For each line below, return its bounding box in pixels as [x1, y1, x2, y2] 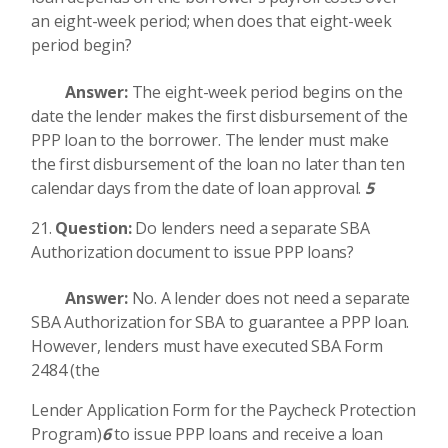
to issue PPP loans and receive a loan [110, 423, 383, 445]
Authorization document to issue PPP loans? [31, 240, 354, 263]
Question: [55, 216, 136, 239]
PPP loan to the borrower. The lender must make [31, 128, 390, 151]
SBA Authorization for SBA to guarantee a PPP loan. [31, 311, 410, 333]
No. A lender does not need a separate [131, 287, 411, 309]
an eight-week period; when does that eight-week [31, 10, 392, 32]
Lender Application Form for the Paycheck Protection [31, 399, 416, 421]
